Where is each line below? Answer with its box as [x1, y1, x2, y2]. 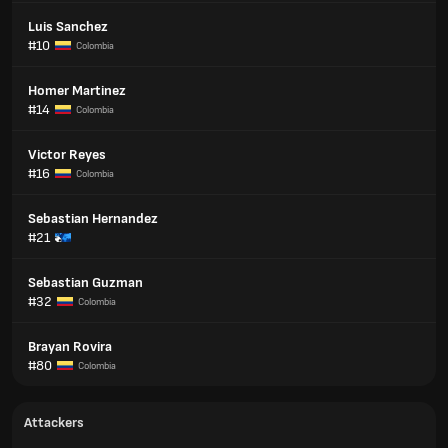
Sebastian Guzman [28, 274, 143, 291]
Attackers [24, 414, 84, 431]
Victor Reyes [28, 146, 106, 163]
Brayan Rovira [28, 338, 112, 355]
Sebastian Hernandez [28, 210, 158, 227]
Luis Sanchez [28, 18, 108, 35]
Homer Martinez [28, 82, 126, 99]
